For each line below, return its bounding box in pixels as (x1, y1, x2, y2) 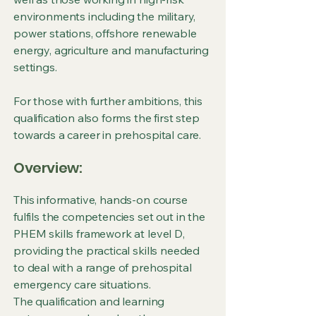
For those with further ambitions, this (13, 94, 202, 108)
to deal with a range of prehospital (13, 260, 192, 274)
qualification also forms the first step (13, 111, 200, 125)
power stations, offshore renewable (13, 26, 197, 40)
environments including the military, (13, 9, 196, 23)
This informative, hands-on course (13, 193, 188, 207)
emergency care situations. (13, 277, 151, 291)
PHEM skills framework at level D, (13, 226, 185, 241)
